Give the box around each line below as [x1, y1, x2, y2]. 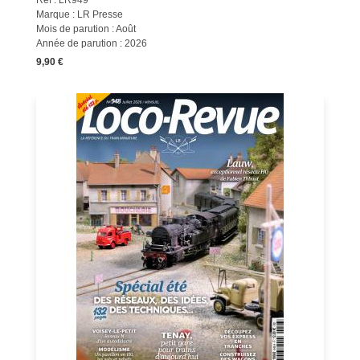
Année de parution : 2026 [35, 38, 147, 49]
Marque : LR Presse [35, 9, 123, 20]
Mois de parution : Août [35, 23, 136, 35]
